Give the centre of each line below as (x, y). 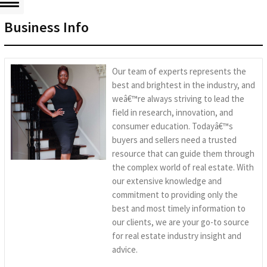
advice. (125, 249)
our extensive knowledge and (167, 181)
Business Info (46, 27)
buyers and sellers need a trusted (174, 139)
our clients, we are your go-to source (181, 222)
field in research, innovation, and (173, 112)
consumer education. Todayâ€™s (173, 126)
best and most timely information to (179, 208)
